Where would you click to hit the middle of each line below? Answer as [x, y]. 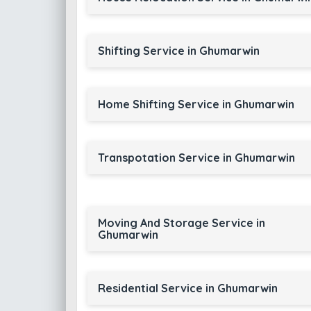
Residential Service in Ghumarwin [187, 288]
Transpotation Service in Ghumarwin [196, 158]
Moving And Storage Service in [181, 223]
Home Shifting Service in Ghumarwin [196, 104]
